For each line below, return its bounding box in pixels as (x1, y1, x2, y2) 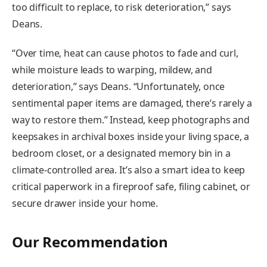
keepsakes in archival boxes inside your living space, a (12, 130, 250, 144)
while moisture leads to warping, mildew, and (12, 63, 212, 77)
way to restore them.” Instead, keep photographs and (12, 113, 250, 127)
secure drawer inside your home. (12, 197, 159, 210)
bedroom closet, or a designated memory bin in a (12, 147, 231, 160)
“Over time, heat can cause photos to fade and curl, (12, 46, 238, 60)
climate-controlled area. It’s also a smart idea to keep (12, 163, 246, 177)
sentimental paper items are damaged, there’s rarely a (12, 97, 252, 110)
